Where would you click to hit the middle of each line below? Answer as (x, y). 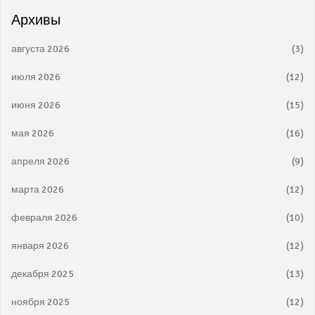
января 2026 (40, 246)
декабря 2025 (43, 274)
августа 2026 (40, 49)
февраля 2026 (44, 218)
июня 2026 (36, 105)
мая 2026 (33, 133)
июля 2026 (36, 77)
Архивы (36, 20)
